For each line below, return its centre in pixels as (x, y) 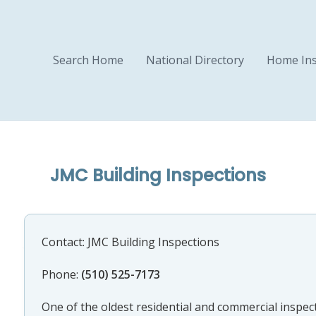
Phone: (61, 274)
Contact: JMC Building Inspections (130, 242)
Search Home (88, 60)
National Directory (195, 60)
